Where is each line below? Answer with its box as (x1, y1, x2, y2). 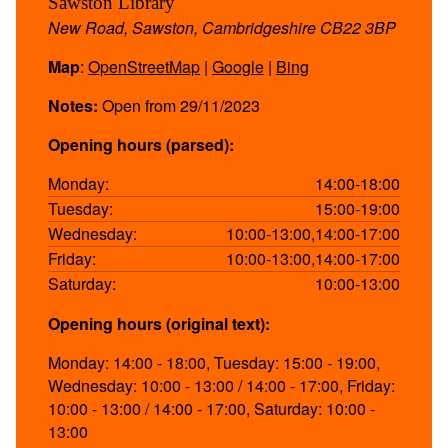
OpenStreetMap (88, 54, 200, 78)
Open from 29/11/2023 (98, 93, 260, 117)
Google (212, 54, 264, 78)
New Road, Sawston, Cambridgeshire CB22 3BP (48, 15, 396, 39)
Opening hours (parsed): (48, 132, 234, 156)
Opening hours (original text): (48, 311, 270, 335)
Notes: (48, 93, 98, 117)
